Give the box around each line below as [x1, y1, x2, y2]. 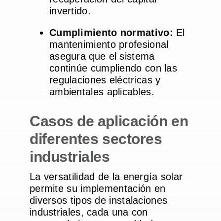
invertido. [49, 5, 91, 17]
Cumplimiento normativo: [49, 27, 173, 38]
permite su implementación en [29, 183, 166, 194]
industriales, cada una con [29, 207, 148, 218]
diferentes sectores [29, 131, 162, 147]
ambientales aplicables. [49, 86, 154, 98]
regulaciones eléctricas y [49, 74, 161, 86]
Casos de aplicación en [29, 113, 188, 130]
